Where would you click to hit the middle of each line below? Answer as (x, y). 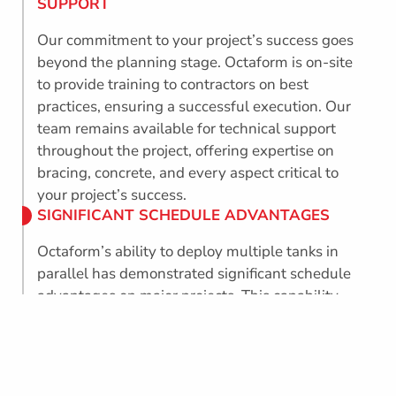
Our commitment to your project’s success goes (196, 41)
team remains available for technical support (187, 129)
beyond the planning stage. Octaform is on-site (195, 63)
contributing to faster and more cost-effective (190, 340)
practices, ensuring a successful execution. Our (194, 107)
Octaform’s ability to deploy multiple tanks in (188, 252)
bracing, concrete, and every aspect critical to (188, 173)
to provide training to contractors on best (173, 85)
